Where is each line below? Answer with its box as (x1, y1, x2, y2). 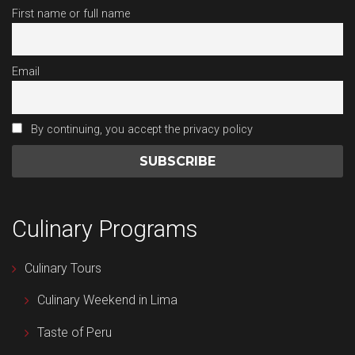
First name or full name (12, 6, 130, 21)
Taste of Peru (37, 325, 112, 341)
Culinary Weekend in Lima (37, 292, 177, 308)
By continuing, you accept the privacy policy (28, 122, 254, 136)
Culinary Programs (12, 216, 197, 243)
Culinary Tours (25, 260, 101, 276)
